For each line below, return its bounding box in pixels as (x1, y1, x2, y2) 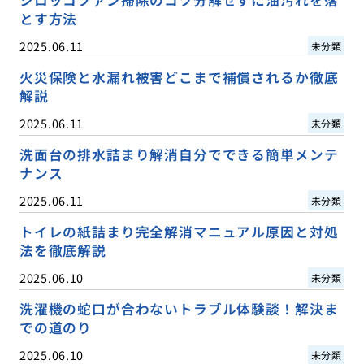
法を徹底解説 (19, 240, 106, 260)
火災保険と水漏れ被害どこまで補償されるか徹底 (19, 67, 339, 87)
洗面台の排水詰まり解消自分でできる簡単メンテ (19, 144, 339, 164)
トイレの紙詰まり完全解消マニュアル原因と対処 (19, 221, 339, 241)
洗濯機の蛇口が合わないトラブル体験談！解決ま (19, 298, 339, 318)
